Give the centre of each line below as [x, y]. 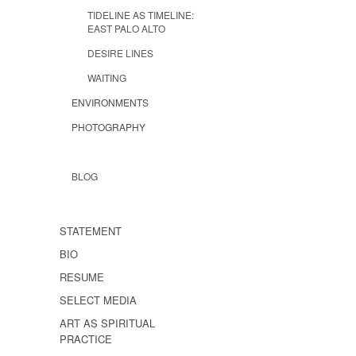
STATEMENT [91, 230]
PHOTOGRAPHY [108, 126]
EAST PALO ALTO [126, 28]
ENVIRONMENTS [110, 102]
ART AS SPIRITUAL [107, 323]
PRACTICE [86, 339]
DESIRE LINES [120, 52]
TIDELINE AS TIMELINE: [141, 14]
